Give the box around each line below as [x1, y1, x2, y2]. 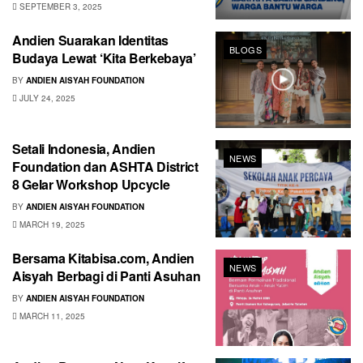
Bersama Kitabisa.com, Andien [12, 248, 195, 267]
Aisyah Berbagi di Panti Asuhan [12, 266, 201, 285]
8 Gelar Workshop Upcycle [12, 175, 170, 194]
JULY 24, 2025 [17, 92, 75, 104]
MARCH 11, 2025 [17, 310, 85, 322]
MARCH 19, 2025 [17, 219, 85, 231]
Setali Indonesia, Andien [12, 139, 156, 159]
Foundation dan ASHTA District [12, 157, 199, 177]
